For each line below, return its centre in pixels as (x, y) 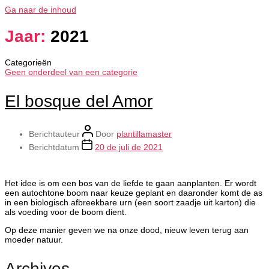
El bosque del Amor (79, 101)
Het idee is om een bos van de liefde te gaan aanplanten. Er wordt (131, 183)
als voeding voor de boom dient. (68, 212)
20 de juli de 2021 (129, 147)
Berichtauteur (56, 134)
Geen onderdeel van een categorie (71, 72)
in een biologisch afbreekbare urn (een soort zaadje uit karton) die (130, 202)
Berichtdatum (55, 147)
